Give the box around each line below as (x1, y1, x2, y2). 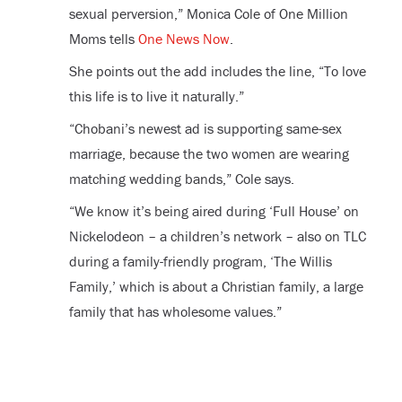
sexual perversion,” (68, 4, 187, 22)
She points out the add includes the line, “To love (68, 61, 366, 80)
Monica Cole (186, 4, 260, 22)
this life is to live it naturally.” (68, 86, 244, 105)
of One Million (259, 4, 348, 22)
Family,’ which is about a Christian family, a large (68, 276, 363, 295)
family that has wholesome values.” (68, 301, 282, 320)
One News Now (137, 29, 230, 48)
